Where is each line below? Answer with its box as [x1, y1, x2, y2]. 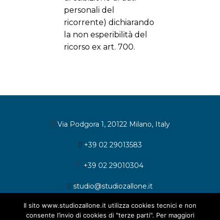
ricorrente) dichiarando [63, 17, 154, 27]
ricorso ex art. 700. [63, 42, 135, 52]
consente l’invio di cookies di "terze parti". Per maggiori [26, 211, 194, 219]
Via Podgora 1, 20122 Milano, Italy [57, 119, 170, 129]
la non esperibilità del [63, 29, 147, 39]
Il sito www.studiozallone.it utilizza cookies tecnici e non [24, 201, 196, 209]
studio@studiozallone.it [73, 181, 153, 191]
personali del [63, 5, 114, 15]
